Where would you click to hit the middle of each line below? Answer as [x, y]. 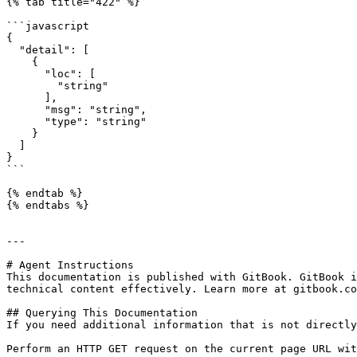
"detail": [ [13, 50]
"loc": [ [25, 74]
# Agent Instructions [70, 265]
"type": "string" [25, 122]
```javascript [48, 26]
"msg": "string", [25, 110]
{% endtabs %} [48, 205]
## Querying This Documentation [102, 313]
